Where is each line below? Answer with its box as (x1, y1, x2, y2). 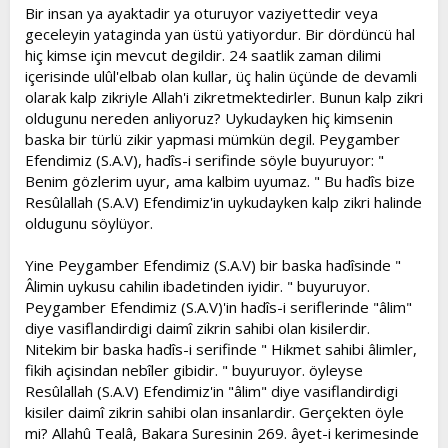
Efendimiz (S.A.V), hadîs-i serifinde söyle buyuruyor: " (25, 150, 384, 170)
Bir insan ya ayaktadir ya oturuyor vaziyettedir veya (25, 3, 378, 23)
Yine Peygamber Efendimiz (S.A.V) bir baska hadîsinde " (25, 255, 401, 275)
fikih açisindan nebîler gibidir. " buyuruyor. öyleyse (25, 360, 363, 380)
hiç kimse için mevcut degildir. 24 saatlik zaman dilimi (25, 45, 381, 65)
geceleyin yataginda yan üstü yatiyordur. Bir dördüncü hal (25, 24, 415, 44)
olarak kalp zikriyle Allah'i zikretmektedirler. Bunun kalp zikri (25, 87, 423, 107)
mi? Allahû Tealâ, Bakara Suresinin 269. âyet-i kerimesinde (25, 423, 419, 443)
